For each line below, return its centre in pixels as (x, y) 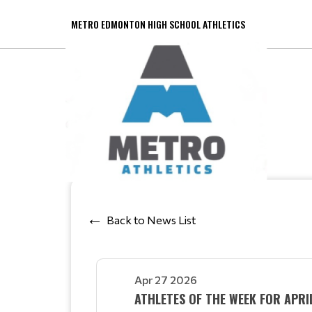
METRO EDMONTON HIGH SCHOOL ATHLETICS (158, 24)
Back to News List (151, 219)
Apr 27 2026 (166, 280)
